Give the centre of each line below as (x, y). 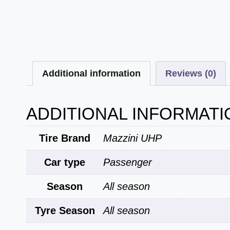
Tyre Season (65, 211)
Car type (65, 162)
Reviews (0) (191, 73)
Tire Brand (65, 138)
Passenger (128, 162)
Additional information (91, 73)
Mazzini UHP (132, 138)
